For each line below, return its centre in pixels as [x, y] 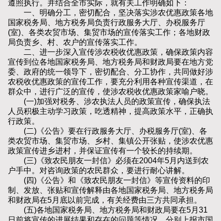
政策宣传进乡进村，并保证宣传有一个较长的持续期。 [103, 151]
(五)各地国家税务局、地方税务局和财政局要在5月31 [108, 210]
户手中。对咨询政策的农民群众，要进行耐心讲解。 [99, 171]
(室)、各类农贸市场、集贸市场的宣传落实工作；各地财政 [109, 33]
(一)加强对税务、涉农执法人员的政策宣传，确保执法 [109, 102]
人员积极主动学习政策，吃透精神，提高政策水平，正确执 [110, 111]
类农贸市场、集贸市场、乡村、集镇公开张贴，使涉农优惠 [110, 141]
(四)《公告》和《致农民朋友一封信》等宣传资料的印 [109, 181]
